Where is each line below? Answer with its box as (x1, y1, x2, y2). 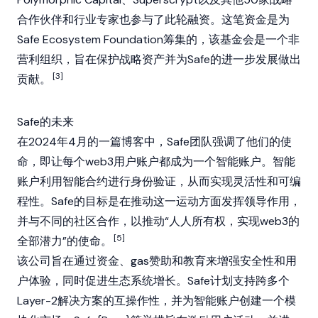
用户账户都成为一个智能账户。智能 (114, 154, 295, 169)
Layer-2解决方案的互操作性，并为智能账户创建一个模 (17, 293, 296, 308)
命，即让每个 (17, 154, 85, 169)
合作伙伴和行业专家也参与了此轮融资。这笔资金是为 (17, 12, 290, 27)
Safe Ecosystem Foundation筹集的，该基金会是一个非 (17, 32, 300, 47)
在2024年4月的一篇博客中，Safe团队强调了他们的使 (17, 134, 292, 149)
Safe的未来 (17, 114, 74, 129)
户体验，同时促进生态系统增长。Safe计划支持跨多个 (17, 273, 290, 288)
